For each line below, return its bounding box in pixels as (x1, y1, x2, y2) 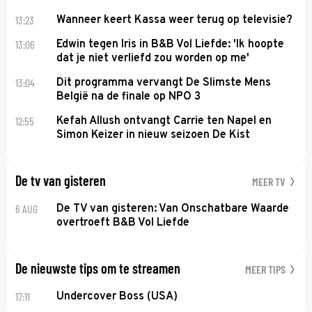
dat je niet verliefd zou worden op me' (56, 51, 250, 65)
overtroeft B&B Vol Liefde (56, 215, 190, 230)
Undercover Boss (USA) (56, 289, 178, 304)
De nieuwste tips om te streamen (15, 259, 180, 276)
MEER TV (252, 174, 288, 188)
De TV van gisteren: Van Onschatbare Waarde (56, 201, 290, 216)
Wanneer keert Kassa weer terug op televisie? (56, 13, 293, 27)
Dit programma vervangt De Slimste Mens (56, 75, 272, 90)
